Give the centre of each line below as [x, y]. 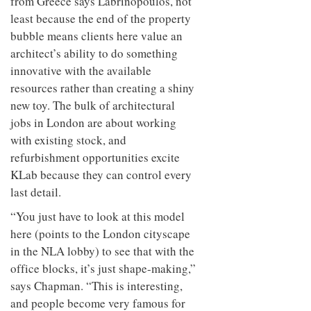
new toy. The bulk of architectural [93, 105]
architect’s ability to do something [94, 53]
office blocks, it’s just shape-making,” [103, 268]
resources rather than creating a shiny [102, 87]
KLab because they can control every [101, 174]
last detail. [36, 192]
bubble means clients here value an [96, 35]
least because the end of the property [101, 18]
